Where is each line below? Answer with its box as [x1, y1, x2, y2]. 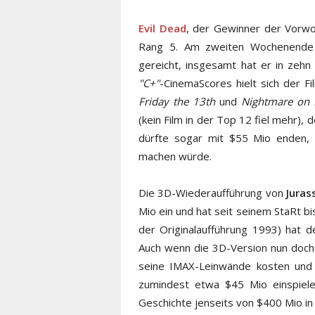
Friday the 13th [139, 94, 216, 108]
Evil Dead [139, 20, 186, 35]
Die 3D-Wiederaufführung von [139, 185, 287, 200]
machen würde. [139, 148, 212, 163]
